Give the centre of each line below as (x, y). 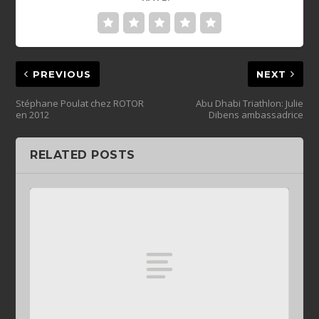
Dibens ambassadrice (256, 115)
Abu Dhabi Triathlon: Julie (249, 104)
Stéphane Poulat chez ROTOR (80, 104)
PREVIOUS (62, 74)
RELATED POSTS (83, 155)
